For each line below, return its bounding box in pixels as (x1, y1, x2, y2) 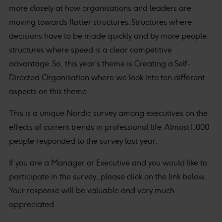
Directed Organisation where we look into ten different (9, 73, 205, 82)
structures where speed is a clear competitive (9, 45, 172, 55)
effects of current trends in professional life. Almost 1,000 (9, 122, 209, 132)
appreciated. (9, 200, 56, 209)
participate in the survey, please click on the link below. (9, 172, 206, 181)
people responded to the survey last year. (9, 136, 158, 146)
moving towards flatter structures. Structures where (9, 17, 192, 27)
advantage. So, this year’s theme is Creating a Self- (9, 59, 190, 68)
